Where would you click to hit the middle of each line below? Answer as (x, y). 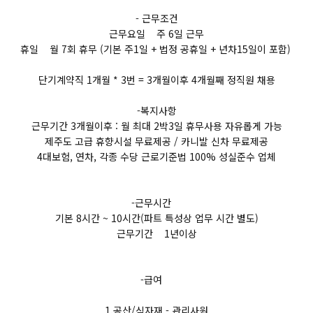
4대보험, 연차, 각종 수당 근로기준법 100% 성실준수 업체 (156, 156)
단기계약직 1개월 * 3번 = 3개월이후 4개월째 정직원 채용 (156, 80)
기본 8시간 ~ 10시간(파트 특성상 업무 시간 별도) (156, 218)
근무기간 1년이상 (156, 233)
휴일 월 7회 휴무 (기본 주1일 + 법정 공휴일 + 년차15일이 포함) (156, 49)
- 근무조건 (156, 18)
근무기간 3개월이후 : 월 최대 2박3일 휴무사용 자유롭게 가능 (156, 126)
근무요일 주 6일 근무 (156, 34)
